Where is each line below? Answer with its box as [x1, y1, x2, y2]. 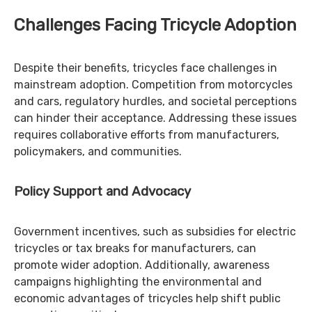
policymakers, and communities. [14, 145, 182, 158]
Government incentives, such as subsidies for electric [14, 225, 296, 238]
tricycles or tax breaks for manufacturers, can [14, 242, 256, 255]
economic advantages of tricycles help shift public [14, 292, 281, 305]
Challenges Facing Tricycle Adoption [14, 15, 297, 35]
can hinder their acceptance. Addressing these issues [14, 111, 297, 125]
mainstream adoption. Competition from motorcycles [14, 78, 292, 91]
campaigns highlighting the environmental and [14, 275, 262, 288]
